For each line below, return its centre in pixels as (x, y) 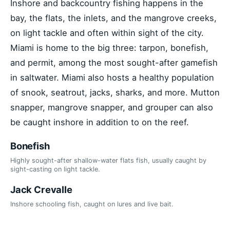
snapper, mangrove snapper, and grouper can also (112, 108)
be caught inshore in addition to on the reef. (100, 122)
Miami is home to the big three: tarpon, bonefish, (109, 48)
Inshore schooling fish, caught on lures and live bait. (92, 204)
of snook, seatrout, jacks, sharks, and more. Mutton (115, 93)
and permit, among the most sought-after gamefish (114, 63)
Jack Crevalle (41, 190)
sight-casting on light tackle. (55, 169)
